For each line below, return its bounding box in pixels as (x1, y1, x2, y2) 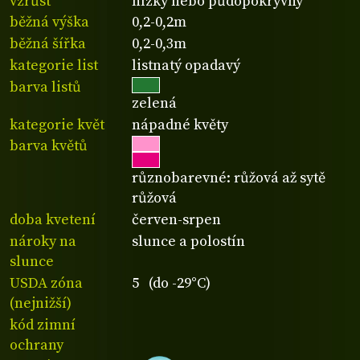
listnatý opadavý (132, 55, 241, 75)
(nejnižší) (10, 293, 72, 313)
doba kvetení (10, 211, 96, 230)
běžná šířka (10, 35, 86, 54)
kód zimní (10, 315, 76, 334)
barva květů (10, 137, 88, 156)
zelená (132, 93, 178, 112)
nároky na (10, 232, 76, 252)
